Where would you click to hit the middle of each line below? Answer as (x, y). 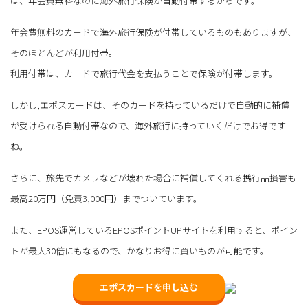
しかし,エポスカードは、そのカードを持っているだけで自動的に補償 (150, 105)
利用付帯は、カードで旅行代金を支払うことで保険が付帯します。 (144, 74)
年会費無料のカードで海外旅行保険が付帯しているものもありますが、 (153, 32)
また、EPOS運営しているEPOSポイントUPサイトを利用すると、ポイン (154, 230)
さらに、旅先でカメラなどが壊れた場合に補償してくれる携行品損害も (153, 178)
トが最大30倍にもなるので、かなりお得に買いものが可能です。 (140, 251)
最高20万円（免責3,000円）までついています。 (106, 199)
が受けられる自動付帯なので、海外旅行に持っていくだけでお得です (148, 126)
